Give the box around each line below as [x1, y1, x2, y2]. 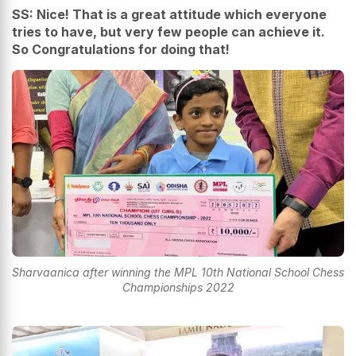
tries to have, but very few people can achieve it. [12, 23, 325, 40]
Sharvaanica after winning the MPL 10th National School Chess [12, 265, 344, 280]
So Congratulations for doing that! [12, 41, 230, 57]
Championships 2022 [122, 281, 234, 295]
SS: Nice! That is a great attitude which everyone [12, 6, 327, 22]
